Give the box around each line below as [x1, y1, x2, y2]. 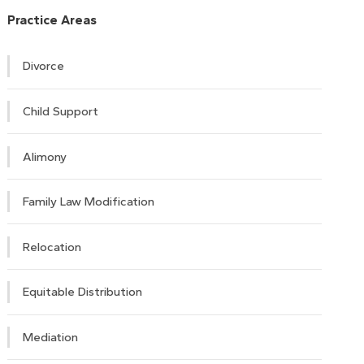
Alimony [23, 149, 67, 164]
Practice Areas [7, 12, 97, 28]
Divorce [23, 58, 65, 74]
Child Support [23, 104, 99, 119]
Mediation [23, 330, 79, 345]
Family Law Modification [23, 194, 155, 210]
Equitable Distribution [23, 284, 143, 300]
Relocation [23, 239, 82, 254]
